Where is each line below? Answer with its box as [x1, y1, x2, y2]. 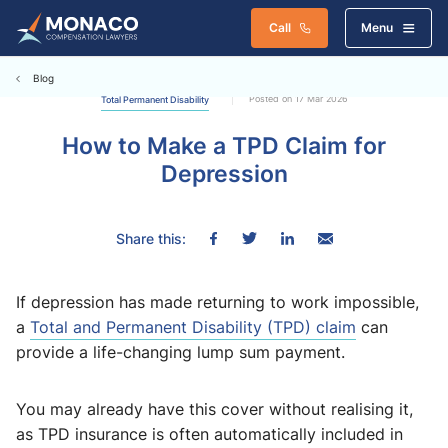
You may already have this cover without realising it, [16, 398, 413, 420]
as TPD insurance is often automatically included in [16, 423, 403, 445]
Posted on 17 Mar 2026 [248, 92, 348, 105]
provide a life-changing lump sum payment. [16, 341, 345, 363]
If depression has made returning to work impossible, [16, 291, 419, 313]
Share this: [115, 229, 186, 248]
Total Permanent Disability [100, 93, 209, 106]
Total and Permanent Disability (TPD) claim [30, 316, 356, 338]
